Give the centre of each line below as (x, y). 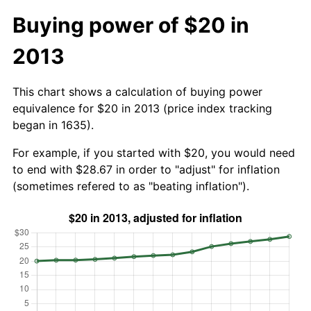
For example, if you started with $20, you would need (154, 152)
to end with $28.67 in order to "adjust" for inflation (146, 169)
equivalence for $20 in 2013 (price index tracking (142, 108)
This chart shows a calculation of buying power (137, 91)
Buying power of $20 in (131, 25)
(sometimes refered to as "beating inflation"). (131, 186)
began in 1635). (53, 125)
